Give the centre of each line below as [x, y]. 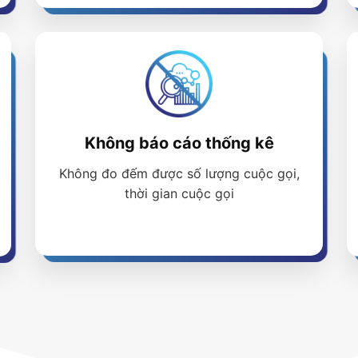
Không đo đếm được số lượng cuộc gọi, [179, 174]
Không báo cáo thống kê [179, 143]
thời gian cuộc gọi [179, 194]
